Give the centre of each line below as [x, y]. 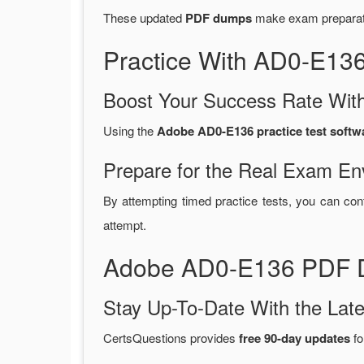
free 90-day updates [295, 338]
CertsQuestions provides [171, 338]
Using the [130, 131]
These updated [144, 18]
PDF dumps [219, 18]
